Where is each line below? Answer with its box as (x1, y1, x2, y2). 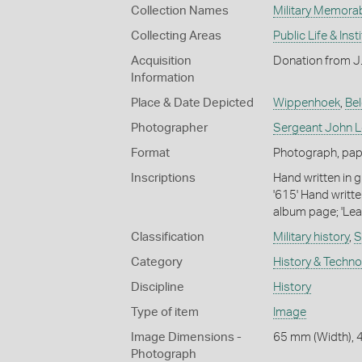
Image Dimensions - (131, 330, 242, 343)
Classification (131, 230, 204, 243)
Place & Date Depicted (131, 96, 254, 109)
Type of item (131, 305, 199, 318)
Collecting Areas (131, 29, 221, 42)
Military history (272, 230, 349, 243)
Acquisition (131, 54, 192, 67)
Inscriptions (131, 171, 196, 184)
